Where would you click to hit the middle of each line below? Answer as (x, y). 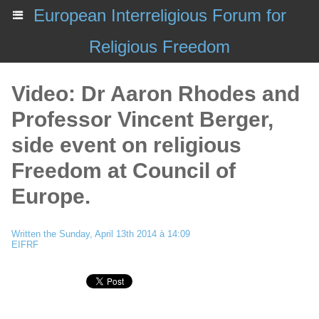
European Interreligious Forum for (159, 15)
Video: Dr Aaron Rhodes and (156, 94)
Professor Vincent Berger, (142, 119)
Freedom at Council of (124, 171)
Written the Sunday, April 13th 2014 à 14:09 (101, 234)
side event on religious (126, 145)
